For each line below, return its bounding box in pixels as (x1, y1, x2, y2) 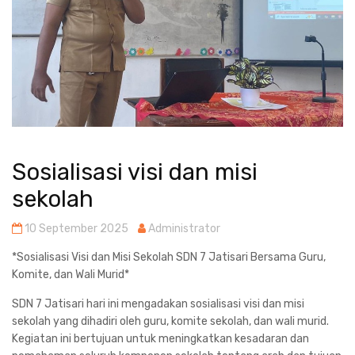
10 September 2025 (22, 221, 128, 235)
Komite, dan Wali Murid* (12, 267, 129, 281)
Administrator (146, 221, 220, 235)
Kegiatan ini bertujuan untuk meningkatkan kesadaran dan (12, 331, 309, 345)
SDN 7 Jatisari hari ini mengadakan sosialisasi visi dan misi (12, 296, 304, 311)
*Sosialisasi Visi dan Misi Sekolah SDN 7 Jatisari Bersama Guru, (12, 250, 326, 264)
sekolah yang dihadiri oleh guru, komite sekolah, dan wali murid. (12, 314, 329, 328)
